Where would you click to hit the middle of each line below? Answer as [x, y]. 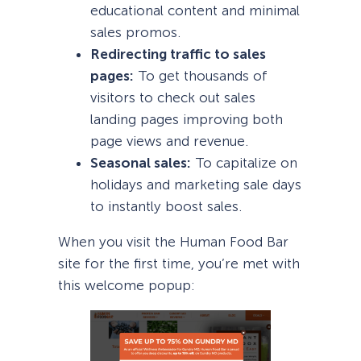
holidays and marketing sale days [196, 184]
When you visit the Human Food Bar [173, 241]
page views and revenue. [169, 141]
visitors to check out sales [173, 97]
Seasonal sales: [141, 162]
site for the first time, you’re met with [179, 263]
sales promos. [135, 32]
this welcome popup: [127, 285]
